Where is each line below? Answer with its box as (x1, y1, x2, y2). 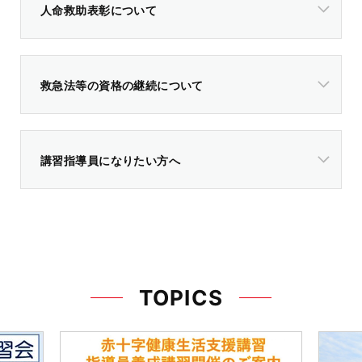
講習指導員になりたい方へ (40, 153, 181, 167)
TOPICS (138, 284, 224, 310)
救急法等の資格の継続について (40, 78, 204, 92)
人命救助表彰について (40, 2, 158, 17)
